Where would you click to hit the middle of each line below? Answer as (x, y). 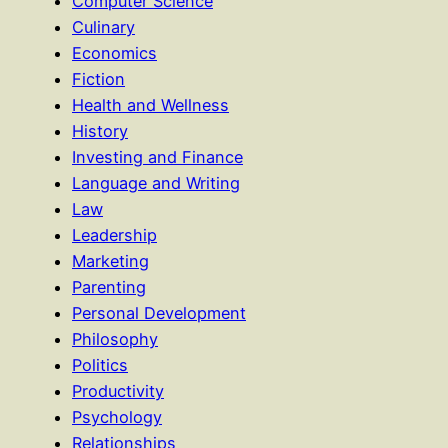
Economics (114, 52)
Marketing (110, 260)
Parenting (109, 286)
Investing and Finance (157, 156)
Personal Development (159, 312)
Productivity (118, 390)
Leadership (114, 234)
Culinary (103, 26)
